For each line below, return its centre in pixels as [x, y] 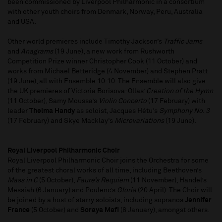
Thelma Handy [52, 111]
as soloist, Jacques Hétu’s [117, 111]
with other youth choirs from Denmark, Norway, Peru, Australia [105, 12]
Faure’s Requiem [103, 181]
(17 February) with [176, 101]
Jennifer [198, 200]
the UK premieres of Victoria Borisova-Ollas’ [77, 91]
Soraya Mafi [100, 210]
